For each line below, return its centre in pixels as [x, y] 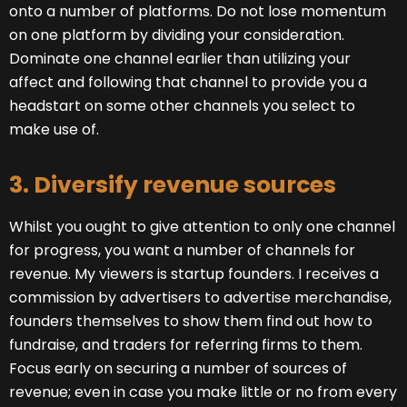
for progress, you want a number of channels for [182, 251]
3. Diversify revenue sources [173, 185]
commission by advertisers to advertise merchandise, [200, 298]
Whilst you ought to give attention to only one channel [202, 227]
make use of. [54, 130]
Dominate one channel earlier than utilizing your [180, 59]
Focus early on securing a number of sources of [178, 369]
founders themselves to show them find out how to [191, 322]
